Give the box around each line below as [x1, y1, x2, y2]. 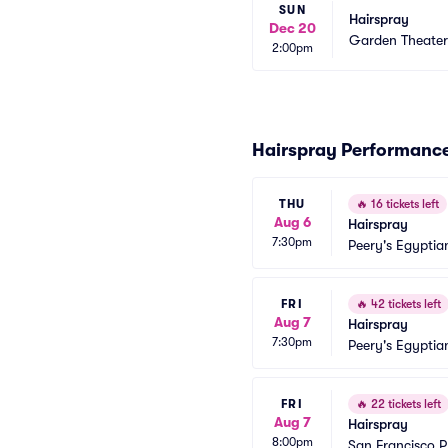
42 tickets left [368, 297, 441, 311]
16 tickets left [368, 197, 439, 211]
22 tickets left [368, 397, 441, 411]
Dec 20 [269, 20, 316, 36]
